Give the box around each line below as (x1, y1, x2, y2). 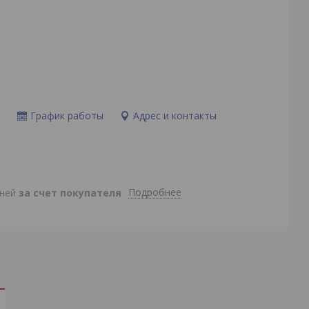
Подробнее (128, 186, 181, 199)
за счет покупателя (18, 186, 121, 199)
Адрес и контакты (132, 109, 217, 122)
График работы (30, 109, 103, 122)
